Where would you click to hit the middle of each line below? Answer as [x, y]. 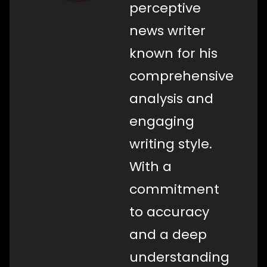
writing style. [171, 144]
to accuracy [169, 212]
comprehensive [181, 76]
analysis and [171, 99]
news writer [167, 31]
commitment [174, 190]
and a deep [168, 235]
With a [150, 167]
